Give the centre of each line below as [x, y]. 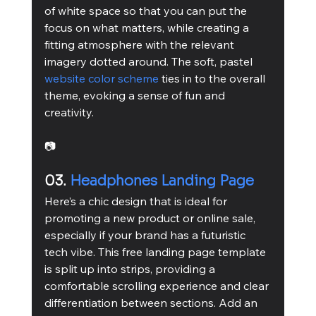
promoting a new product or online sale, [151, 218]
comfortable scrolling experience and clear [158, 285]
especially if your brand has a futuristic [146, 235]
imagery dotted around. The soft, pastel [150, 61]
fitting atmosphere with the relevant [140, 44]
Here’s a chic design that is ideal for [137, 201]
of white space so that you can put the [147, 10]
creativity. [69, 112]
